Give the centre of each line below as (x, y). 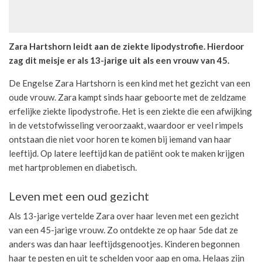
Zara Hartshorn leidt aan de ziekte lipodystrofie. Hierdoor (126, 46)
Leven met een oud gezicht (79, 196)
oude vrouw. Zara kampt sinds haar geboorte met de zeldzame (127, 97)
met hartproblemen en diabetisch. (73, 167)
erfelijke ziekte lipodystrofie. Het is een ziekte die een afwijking (130, 111)
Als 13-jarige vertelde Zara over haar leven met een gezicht (124, 216)
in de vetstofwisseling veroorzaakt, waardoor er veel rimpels (126, 125)
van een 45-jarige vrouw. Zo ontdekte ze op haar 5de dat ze (123, 230)
